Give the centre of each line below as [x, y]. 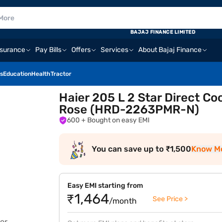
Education [17, 74]
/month [123, 201]
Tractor [61, 74]
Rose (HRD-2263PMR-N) [129, 110]
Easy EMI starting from [106, 186]
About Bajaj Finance [170, 50]
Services [114, 50]
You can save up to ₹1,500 [142, 149]
